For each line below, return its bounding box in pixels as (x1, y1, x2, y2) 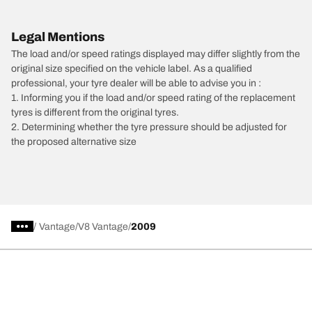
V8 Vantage (78, 221, 128, 232)
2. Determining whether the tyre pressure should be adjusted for (11, 121, 287, 132)
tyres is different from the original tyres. (11, 107, 179, 118)
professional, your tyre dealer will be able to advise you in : (11, 77, 261, 88)
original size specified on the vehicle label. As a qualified (11, 63, 252, 74)
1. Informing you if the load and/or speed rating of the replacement (11, 92, 295, 103)
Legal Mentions (11, 29, 104, 44)
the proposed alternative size (11, 136, 136, 147)
